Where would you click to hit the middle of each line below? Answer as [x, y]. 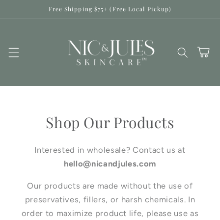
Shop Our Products [110, 123]
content [32, 15]
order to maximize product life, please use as [110, 213]
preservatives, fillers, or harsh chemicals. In [110, 199]
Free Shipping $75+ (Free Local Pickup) [110, 9]
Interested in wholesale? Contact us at [110, 150]
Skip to [30, 6]
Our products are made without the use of [110, 185]
